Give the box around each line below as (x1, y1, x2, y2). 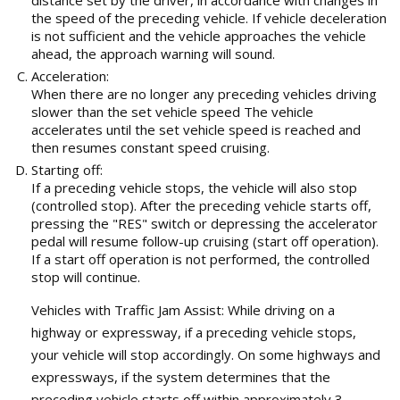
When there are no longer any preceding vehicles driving (31, 84, 377, 103)
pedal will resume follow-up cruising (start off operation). (31, 231, 379, 250)
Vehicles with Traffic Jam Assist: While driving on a (31, 300, 335, 319)
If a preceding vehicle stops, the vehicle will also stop (31, 178, 357, 196)
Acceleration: (31, 66, 109, 85)
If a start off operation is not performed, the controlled (31, 249, 370, 268)
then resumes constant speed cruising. (31, 137, 270, 156)
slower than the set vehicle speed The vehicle (31, 102, 313, 121)
